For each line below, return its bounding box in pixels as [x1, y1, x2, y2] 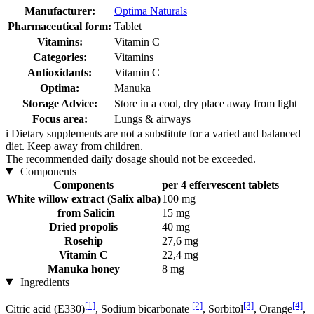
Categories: [32, 50, 87, 63]
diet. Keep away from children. [6, 139, 143, 152]
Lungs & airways [114, 112, 191, 125]
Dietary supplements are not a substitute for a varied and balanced [11, 127, 301, 139]
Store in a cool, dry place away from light [114, 97, 297, 109]
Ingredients [17, 275, 69, 288]
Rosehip [64, 234, 103, 247]
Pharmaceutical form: [8, 20, 111, 32]
